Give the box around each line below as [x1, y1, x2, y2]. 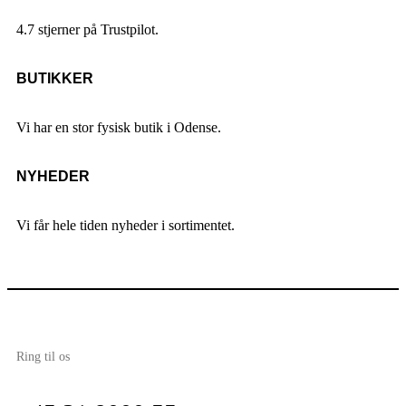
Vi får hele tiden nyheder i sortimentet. [16, 217, 235, 233]
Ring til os [16, 349, 70, 363]
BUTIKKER [16, 70, 93, 86]
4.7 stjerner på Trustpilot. [16, 21, 159, 37]
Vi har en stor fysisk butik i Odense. [16, 119, 221, 135]
